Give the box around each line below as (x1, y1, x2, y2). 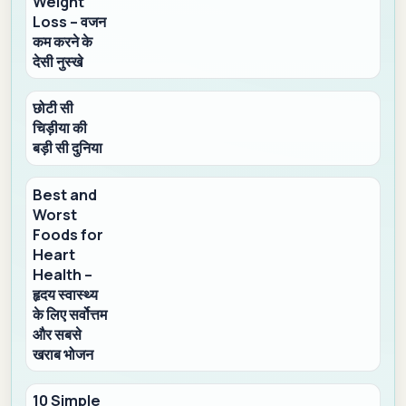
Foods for (33, 224, 104, 245)
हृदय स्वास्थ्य (33, 284, 99, 304)
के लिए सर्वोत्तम (33, 304, 108, 324)
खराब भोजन (33, 343, 94, 364)
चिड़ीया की (33, 118, 88, 139)
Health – (33, 264, 93, 285)
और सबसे (33, 324, 82, 344)
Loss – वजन (33, 12, 107, 33)
